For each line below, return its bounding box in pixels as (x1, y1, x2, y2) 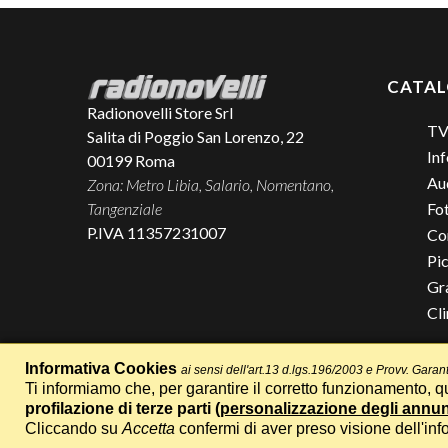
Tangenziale (87, 198, 162, 218)
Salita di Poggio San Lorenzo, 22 (87, 126, 304, 146)
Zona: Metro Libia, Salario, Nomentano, (87, 174, 334, 194)
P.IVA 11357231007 (87, 222, 226, 242)
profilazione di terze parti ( (25, 400, 220, 417)
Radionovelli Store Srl (87, 102, 233, 122)
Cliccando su (25, 420, 122, 437)
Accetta (122, 420, 175, 437)
